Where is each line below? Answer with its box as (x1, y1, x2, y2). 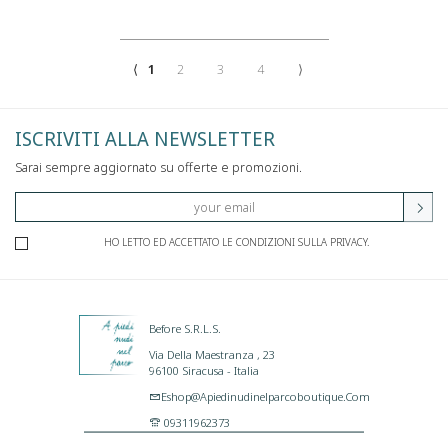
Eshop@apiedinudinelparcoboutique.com (161, 387, 370, 404)
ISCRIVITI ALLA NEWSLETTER (15, 125, 275, 152)
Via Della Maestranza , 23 (149, 345, 275, 362)
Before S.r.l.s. (149, 319, 221, 336)
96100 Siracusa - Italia (149, 361, 259, 378)
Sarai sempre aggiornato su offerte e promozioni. (15, 158, 302, 176)
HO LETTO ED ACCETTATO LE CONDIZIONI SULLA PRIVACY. (104, 234, 369, 249)
